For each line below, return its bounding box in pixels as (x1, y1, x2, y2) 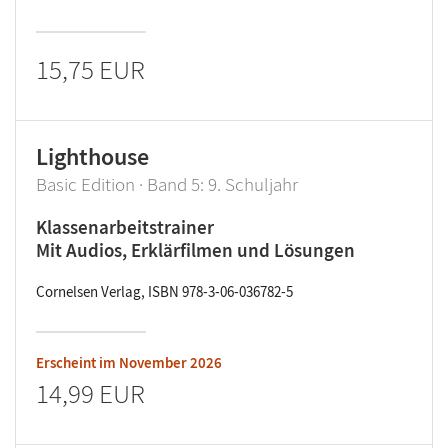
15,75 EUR (36, 52, 145, 86)
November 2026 (119, 353, 222, 372)
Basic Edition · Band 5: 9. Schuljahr (36, 172, 298, 196)
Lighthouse (36, 141, 149, 172)
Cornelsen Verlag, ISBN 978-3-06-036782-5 (36, 282, 293, 301)
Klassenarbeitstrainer (36, 215, 214, 239)
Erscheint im (36, 353, 119, 372)
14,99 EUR (36, 376, 145, 410)
